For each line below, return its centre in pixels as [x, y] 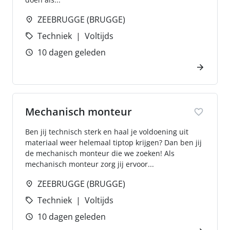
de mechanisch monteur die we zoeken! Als [100, 153]
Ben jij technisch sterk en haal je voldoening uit [107, 132]
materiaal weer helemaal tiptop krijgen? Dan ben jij [113, 142]
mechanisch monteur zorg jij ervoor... [90, 164]
